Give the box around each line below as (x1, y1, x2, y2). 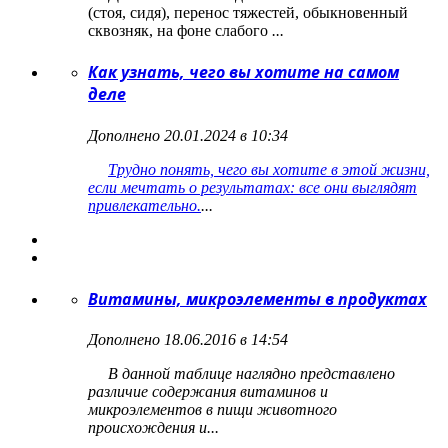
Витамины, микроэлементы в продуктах (88, 287, 427, 310)
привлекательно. (88, 196, 201, 214)
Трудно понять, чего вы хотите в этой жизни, (108, 160, 430, 178)
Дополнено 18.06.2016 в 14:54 (88, 331, 288, 349)
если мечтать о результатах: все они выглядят (88, 178, 417, 196)
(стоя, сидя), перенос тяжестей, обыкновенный (88, 4, 408, 21)
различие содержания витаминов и (88, 383, 328, 401)
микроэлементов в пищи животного (88, 401, 337, 419)
